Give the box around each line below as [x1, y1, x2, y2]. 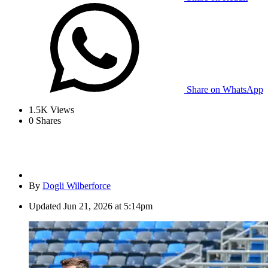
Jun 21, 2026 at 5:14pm [63, 200, 153, 211]
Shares [33, 115, 61, 126]
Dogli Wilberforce [42, 180, 111, 191]
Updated [29, 200, 61, 211]
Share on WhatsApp [187, 84, 263, 95]
